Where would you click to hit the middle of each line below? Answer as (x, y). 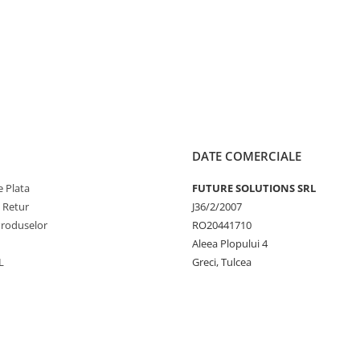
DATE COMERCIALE (247, 156)
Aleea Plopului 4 (230, 244)
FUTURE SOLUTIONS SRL (254, 188)
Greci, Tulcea (222, 262)
